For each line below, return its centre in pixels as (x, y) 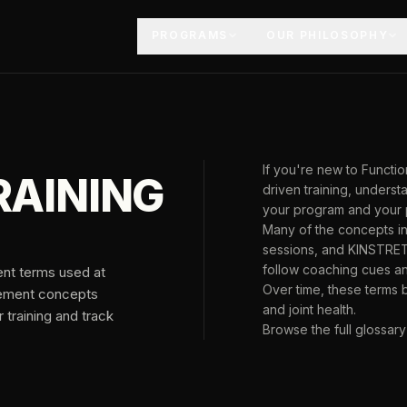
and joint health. (309, 309)
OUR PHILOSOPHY (327, 35)
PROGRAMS (189, 35)
